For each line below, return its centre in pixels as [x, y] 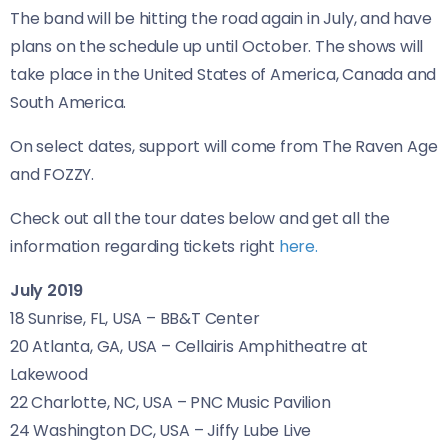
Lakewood [49, 375]
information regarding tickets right [144, 247]
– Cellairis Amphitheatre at [262, 347]
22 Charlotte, [62, 403]
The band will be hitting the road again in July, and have [221, 19]
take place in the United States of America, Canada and [223, 75]
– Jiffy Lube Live [250, 431]
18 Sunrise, [50, 319]
